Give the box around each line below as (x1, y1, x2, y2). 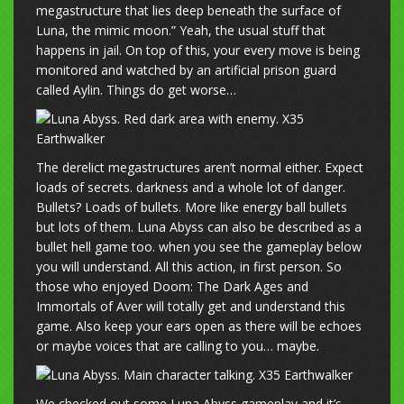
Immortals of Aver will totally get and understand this (36, 298, 345, 316)
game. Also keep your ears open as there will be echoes (36, 317, 362, 335)
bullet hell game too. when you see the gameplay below (36, 238, 362, 256)
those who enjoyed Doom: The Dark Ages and (36, 278, 308, 296)
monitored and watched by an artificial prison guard (36, 61, 336, 79)
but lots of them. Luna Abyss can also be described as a (36, 218, 362, 236)
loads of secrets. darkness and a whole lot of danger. (36, 179, 345, 197)
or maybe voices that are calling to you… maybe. (36, 337, 319, 355)
